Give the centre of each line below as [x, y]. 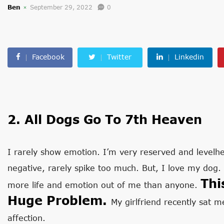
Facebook [48, 57]
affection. [26, 218]
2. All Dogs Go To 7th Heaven [105, 119]
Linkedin [189, 57]
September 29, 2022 [61, 7]
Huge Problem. [59, 200]
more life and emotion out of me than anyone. [104, 185]
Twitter [119, 57]
